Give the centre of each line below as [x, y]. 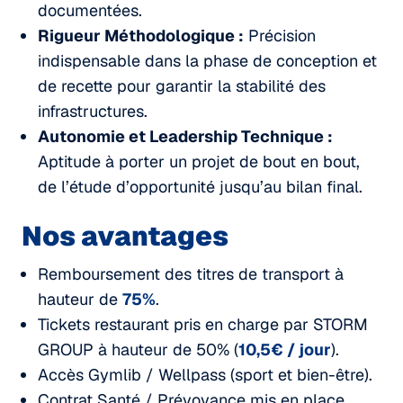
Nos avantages [125, 236]
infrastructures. [93, 111]
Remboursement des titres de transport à [191, 273]
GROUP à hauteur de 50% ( [138, 349]
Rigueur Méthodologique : [141, 35]
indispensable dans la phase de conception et [207, 60]
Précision [280, 35]
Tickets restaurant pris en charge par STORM [203, 324]
